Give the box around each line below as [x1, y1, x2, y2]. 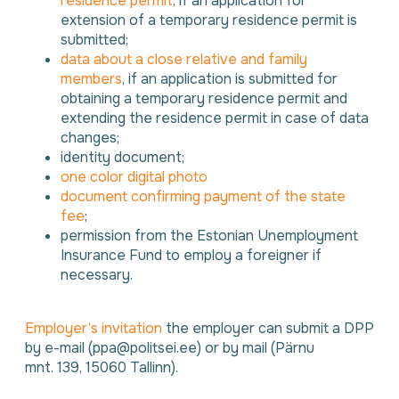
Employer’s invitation [25, 319, 162, 338]
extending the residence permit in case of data [61, 109, 369, 127]
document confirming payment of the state [61, 187, 346, 206]
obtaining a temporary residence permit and [61, 89, 347, 108]
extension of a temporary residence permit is [61, 11, 357, 29]
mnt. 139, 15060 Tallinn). [25, 358, 178, 377]
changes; [61, 128, 119, 147]
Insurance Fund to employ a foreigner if [61, 246, 322, 265]
